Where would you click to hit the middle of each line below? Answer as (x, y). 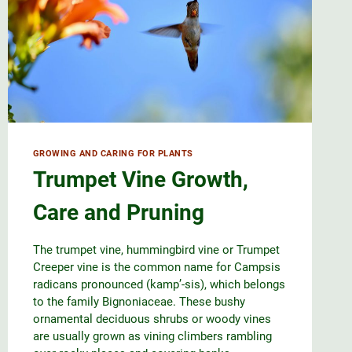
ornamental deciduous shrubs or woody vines (152, 319)
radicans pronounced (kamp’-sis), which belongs (159, 285)
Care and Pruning (118, 213)
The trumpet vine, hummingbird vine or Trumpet (156, 250)
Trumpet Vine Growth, (140, 180)
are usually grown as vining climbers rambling (152, 337)
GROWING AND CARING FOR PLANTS (113, 153)
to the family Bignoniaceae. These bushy (139, 302)
